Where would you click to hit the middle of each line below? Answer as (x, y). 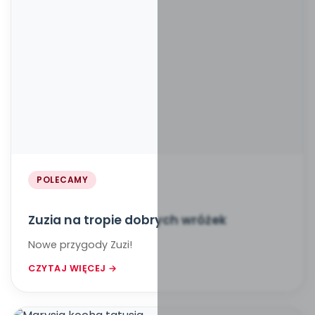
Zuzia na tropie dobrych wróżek (127, 220)
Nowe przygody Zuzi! (80, 245)
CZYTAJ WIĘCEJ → (73, 268)
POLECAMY (62, 180)
